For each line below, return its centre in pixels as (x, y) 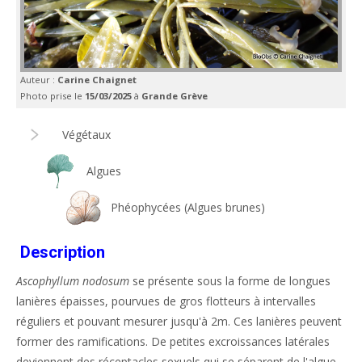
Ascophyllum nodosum (73, 281)
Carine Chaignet (97, 80)
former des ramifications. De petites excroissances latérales (173, 341)
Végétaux (86, 135)
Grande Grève (175, 96)
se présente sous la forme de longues (230, 281)
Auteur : (39, 80)
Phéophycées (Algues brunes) (188, 207)
